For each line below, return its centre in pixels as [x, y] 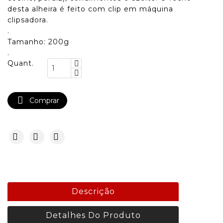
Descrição [93, 192]
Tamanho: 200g [38, 42]
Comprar [44, 101]
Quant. [21, 63]
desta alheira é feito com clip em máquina [90, 9]
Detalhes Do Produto [93, 216]
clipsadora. [28, 20]
